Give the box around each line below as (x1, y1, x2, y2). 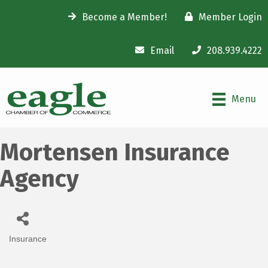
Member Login (199, 11, 262, 23)
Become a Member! (82, 11, 167, 23)
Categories (8, 240, 69, 255)
